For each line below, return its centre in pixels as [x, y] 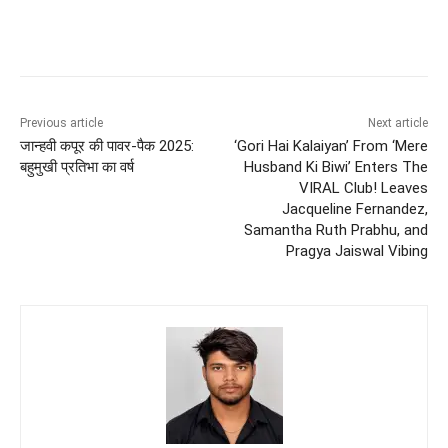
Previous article [61, 123]
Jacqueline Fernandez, [354, 209]
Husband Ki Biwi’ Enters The [335, 167]
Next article [397, 123]
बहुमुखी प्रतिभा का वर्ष [77, 167]
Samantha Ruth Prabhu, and [335, 230]
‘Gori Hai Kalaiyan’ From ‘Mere [330, 146]
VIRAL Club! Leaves [363, 188]
